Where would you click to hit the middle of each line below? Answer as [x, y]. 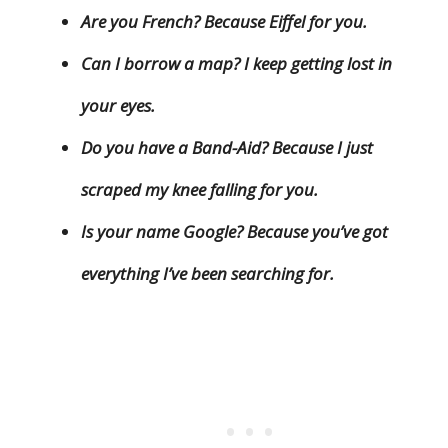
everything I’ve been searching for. [207, 274]
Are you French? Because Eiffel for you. [224, 22]
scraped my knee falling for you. [199, 190]
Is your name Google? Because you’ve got [234, 232]
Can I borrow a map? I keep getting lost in [236, 64]
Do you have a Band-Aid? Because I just [227, 148]
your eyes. [118, 106]
